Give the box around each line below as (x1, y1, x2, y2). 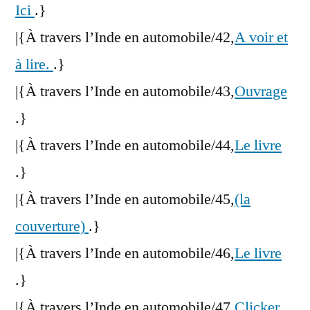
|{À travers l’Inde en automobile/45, (15, 190, 235, 210)
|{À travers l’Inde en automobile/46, (15, 244, 235, 264)
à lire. (15, 55, 53, 75)
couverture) (15, 217, 89, 237)
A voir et (235, 28, 288, 48)
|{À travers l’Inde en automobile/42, (15, 28, 235, 48)
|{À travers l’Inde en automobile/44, (15, 136, 235, 156)
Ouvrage (235, 82, 287, 102)
